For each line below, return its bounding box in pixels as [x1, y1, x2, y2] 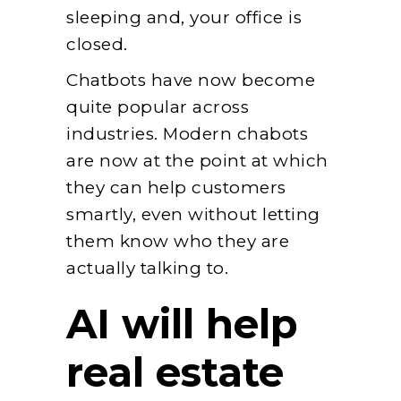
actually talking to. [66, 257, 228, 278]
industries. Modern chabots [66, 123, 308, 144]
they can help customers [66, 176, 286, 198]
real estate [66, 346, 284, 397]
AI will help [66, 298, 298, 348]
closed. [66, 33, 128, 55]
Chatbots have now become [66, 69, 315, 90]
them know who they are [66, 230, 289, 252]
